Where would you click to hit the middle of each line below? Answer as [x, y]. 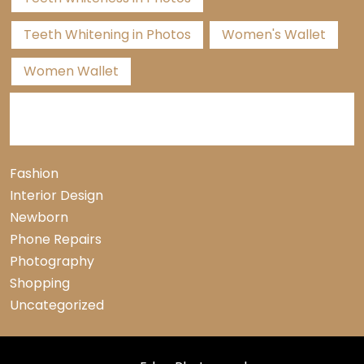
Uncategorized [57, 305]
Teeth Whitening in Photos [107, 35]
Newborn [39, 218]
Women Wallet [71, 71]
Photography [52, 262]
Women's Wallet [274, 35]
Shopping [40, 284]
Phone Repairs [56, 240]
